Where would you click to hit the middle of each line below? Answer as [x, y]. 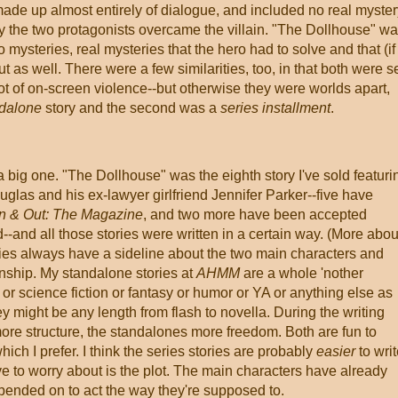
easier [336, 351]
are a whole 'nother [303, 273]
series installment [275, 108]
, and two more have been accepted [255, 215]
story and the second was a [131, 108]
